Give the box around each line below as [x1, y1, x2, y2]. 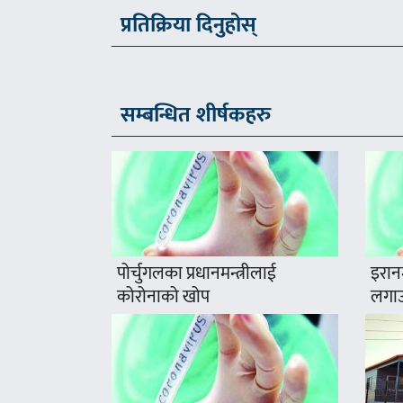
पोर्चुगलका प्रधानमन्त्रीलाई [117, 258, 277, 290]
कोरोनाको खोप [117, 282, 210, 313]
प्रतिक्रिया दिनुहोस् [121, 7, 257, 43]
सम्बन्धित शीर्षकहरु [121, 97, 272, 133]
